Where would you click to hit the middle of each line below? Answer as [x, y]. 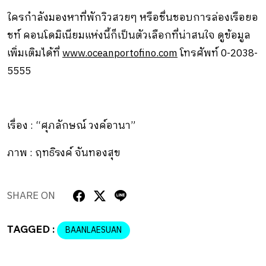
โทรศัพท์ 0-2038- [218, 53]
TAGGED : [32, 229]
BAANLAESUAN [94, 230]
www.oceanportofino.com [120, 53]
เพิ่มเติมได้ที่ [35, 53]
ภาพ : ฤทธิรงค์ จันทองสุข [64, 153]
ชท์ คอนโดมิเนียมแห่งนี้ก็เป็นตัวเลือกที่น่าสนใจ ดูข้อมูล [129, 35]
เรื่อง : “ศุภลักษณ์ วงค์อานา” [71, 126]
